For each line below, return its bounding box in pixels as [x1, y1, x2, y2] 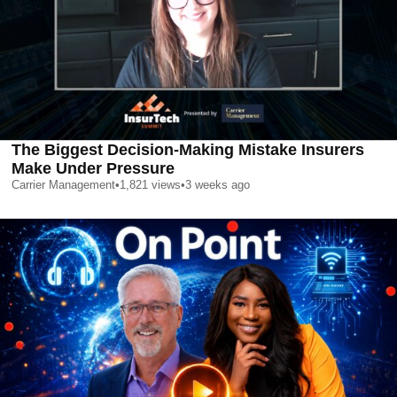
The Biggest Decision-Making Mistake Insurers [12, 140, 364, 159]
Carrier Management [12, 177, 115, 191]
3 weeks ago [185, 177, 250, 191]
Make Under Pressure [12, 159, 175, 177]
